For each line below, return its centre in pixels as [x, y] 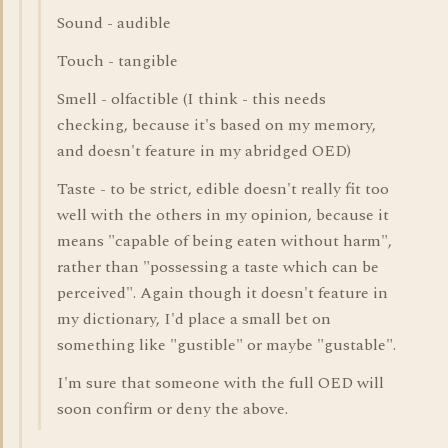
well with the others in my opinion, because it [223, 215]
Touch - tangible [117, 61]
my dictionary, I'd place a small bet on [194, 319]
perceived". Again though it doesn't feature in [222, 293]
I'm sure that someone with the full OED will [220, 383]
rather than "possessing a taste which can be [218, 267]
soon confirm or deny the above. [172, 409]
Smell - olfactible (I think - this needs [191, 99]
